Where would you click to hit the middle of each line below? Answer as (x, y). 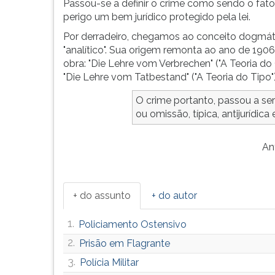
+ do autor (174, 196)
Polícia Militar (109, 262)
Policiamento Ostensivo (133, 224)
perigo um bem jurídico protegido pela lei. (157, 17)
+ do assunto (102, 196)
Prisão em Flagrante (125, 243)
